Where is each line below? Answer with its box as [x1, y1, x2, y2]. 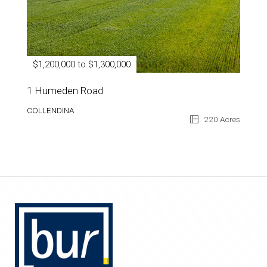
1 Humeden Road [27, 84, 103, 97]
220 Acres [202, 114, 240, 124]
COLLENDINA [27, 105, 74, 115]
